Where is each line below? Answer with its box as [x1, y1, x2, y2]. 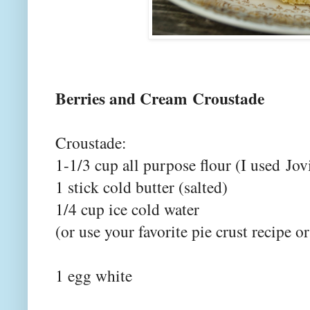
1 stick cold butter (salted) [55, 175, 228, 198]
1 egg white [55, 264, 132, 286]
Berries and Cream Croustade [55, 86, 264, 110]
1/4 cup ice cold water [55, 197, 199, 220]
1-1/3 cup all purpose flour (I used [55, 153, 286, 176]
